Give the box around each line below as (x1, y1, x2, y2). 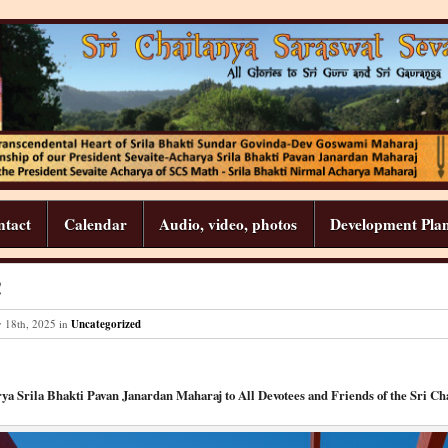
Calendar (63, 213, 127, 236)
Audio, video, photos (159, 213, 298, 236)
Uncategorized (71, 315, 141, 332)
